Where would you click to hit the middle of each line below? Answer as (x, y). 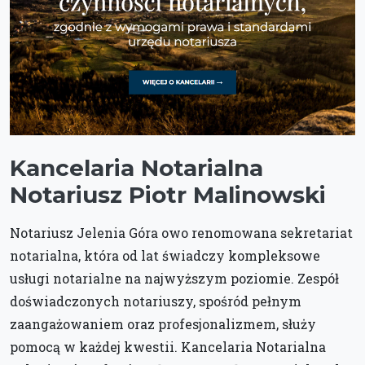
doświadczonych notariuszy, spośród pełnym (156, 301)
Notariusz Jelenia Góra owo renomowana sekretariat (181, 232)
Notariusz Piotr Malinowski (168, 194)
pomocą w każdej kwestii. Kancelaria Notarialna (168, 346)
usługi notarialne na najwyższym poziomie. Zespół (174, 278)
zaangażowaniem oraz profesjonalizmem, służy (163, 323)
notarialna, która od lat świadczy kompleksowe (165, 255)
